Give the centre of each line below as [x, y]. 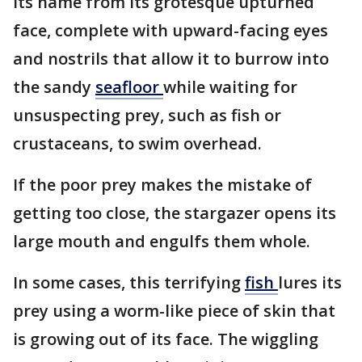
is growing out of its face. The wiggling [166, 339]
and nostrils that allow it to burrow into [171, 58]
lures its [310, 282]
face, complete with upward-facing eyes [170, 30]
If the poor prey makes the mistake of [162, 184]
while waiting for [230, 86]
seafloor [129, 86]
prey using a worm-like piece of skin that [174, 310]
